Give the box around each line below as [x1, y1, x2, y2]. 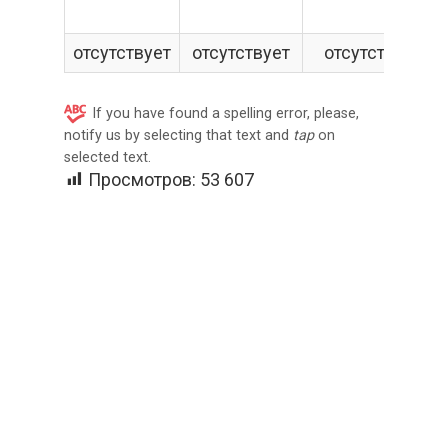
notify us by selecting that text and [64, 127, 293, 144]
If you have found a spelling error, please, [92, 105, 359, 122]
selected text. [64, 149, 151, 166]
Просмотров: [88, 169, 196, 190]
